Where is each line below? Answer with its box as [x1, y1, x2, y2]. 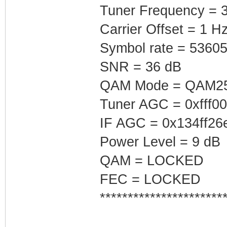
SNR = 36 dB [99, 59, 181, 74]
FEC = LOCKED [99, 171, 201, 187]
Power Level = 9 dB [99, 134, 220, 149]
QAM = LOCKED [99, 153, 204, 168]
